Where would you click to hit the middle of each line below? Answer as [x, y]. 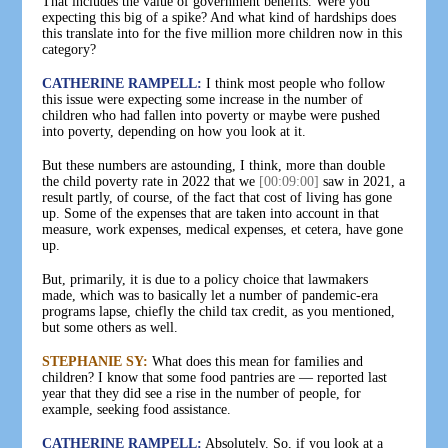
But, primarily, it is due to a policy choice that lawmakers [205, 279]
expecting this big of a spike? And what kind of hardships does [219, 17]
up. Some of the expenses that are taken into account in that [211, 213]
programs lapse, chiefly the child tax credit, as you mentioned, [219, 311]
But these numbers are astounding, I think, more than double [214, 165]
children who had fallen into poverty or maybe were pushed [211, 115]
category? [69, 49]
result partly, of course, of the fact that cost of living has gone [217, 197]
